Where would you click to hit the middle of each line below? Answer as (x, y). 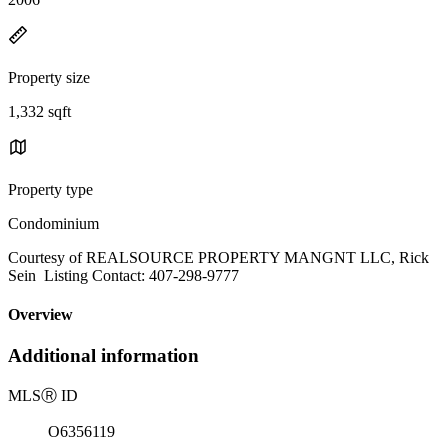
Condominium (53, 223)
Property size (49, 77)
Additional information (103, 356)
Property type (50, 189)
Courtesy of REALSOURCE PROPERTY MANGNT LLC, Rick (218, 257)
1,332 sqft (39, 111)
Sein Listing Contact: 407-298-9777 (123, 275)
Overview (40, 315)
